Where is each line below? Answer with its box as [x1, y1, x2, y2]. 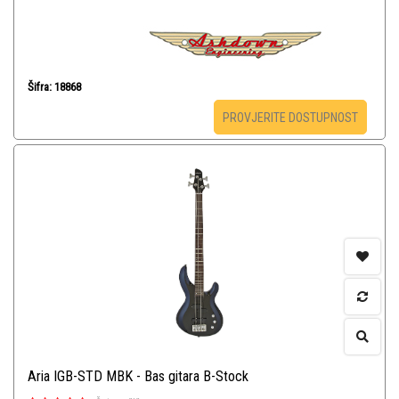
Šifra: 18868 [28, 80, 81, 94]
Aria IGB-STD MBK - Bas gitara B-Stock [28, 368, 248, 386]
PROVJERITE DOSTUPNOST [222, 110, 358, 126]
